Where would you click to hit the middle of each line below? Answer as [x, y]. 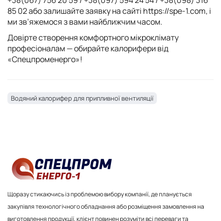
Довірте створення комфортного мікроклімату [93, 37]
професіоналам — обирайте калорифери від [88, 48]
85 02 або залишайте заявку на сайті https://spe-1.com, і [109, 11]
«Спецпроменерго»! [45, 59]
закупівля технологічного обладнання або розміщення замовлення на [106, 206]
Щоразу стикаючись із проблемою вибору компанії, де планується [100, 194]
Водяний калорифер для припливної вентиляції [82, 98]
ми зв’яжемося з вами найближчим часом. [85, 21]
